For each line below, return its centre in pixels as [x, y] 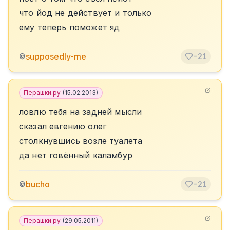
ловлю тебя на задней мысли [81, 112]
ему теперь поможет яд [70, 27]
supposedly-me [56, 56]
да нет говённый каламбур [76, 155]
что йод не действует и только [85, 13]
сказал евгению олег [63, 126]
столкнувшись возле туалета [81, 141]
